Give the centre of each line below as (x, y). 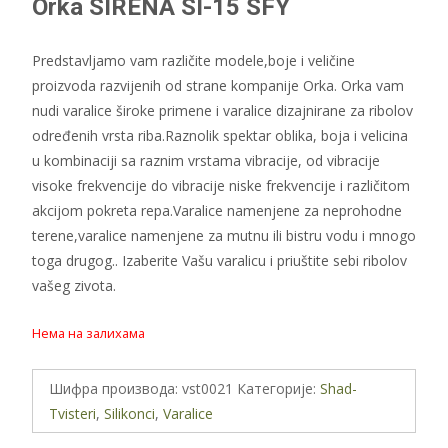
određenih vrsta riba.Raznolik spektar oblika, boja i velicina (220, 135)
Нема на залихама (88, 333)
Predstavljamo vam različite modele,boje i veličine (193, 60)
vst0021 (207, 388)
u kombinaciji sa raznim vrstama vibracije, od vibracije (206, 160)
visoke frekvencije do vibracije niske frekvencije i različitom (221, 185)
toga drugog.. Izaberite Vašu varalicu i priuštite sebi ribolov (219, 260)
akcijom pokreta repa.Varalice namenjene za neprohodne (217, 210)
